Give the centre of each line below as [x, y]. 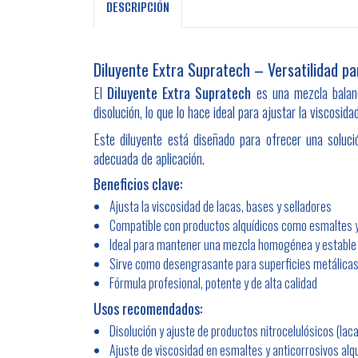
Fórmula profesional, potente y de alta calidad [213, 282]
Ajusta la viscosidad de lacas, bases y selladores [221, 206]
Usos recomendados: [148, 308]
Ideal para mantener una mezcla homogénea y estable [233, 244]
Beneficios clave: [138, 183]
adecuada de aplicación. [149, 158]
